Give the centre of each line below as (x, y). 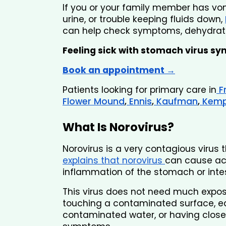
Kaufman (176, 102)
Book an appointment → (119, 70)
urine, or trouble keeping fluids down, (143, 19)
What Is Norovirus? (118, 127)
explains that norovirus (114, 161)
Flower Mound (94, 102)
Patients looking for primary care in (139, 90)
